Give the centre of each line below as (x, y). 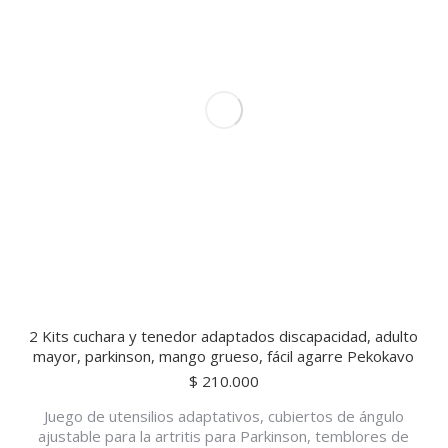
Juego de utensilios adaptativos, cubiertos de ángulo (223, 416)
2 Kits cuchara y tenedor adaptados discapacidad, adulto (223, 336)
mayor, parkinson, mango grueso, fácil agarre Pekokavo (223, 356)
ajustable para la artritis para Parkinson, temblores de (223, 436)
